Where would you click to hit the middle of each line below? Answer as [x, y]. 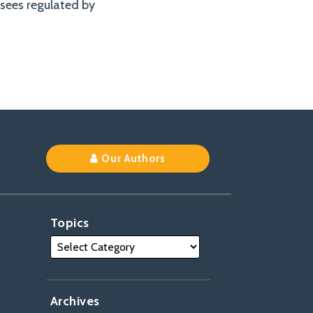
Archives [75, 301]
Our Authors [133, 159]
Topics [70, 223]
